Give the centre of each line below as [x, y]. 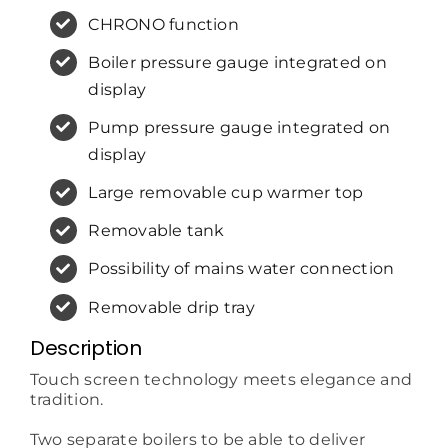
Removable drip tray [171, 307]
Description [85, 348]
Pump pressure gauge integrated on [239, 127]
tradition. [66, 400]
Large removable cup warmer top [226, 193]
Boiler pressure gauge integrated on [237, 62]
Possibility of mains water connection [241, 269]
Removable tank [156, 231]
